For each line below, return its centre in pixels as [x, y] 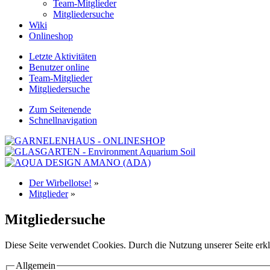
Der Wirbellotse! [60, 183]
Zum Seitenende [60, 109]
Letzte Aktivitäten [63, 56]
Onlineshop [51, 36]
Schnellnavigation [63, 120]
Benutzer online [59, 67]
